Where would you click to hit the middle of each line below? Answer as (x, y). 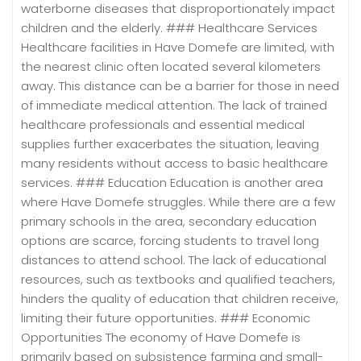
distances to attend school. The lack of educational (174, 259)
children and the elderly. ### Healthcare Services (169, 27)
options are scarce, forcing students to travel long (170, 240)
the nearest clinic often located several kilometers (171, 66)
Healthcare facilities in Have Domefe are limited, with (178, 47)
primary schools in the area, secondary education (169, 221)
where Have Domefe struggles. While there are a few (178, 201)
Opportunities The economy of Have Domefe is (161, 337)
